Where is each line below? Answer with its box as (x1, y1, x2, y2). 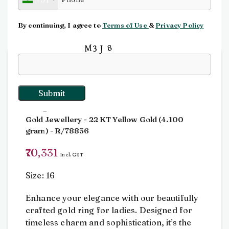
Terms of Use (102, 20, 149, 29)
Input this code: (18, 41, 81, 52)
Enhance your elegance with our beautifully (26, 193, 199, 203)
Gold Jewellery (26, 114, 83, 124)
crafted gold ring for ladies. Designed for (26, 205, 193, 215)
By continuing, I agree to (18, 20, 102, 29)
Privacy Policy (155, 20, 204, 29)
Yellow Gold (112, 114, 157, 124)
